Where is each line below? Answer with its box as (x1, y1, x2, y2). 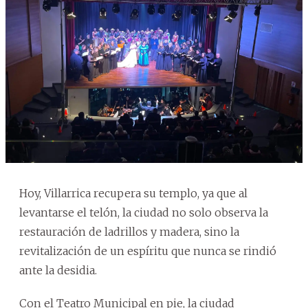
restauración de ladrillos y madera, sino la (19, 225, 239, 239)
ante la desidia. (19, 263, 97, 278)
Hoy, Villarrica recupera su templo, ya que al (19, 186, 247, 201)
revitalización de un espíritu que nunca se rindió (19, 244, 276, 258)
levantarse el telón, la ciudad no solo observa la (19, 206, 268, 220)
